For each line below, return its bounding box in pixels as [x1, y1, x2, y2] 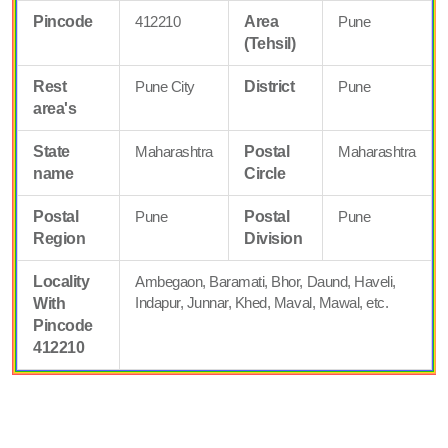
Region [33, 229, 86, 247]
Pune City [135, 77, 195, 95]
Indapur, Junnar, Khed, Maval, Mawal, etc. [135, 293, 389, 311]
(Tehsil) [244, 34, 296, 52]
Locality [33, 272, 90, 290]
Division [244, 229, 303, 247]
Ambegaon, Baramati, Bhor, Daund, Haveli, [135, 272, 396, 290]
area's [33, 99, 77, 117]
